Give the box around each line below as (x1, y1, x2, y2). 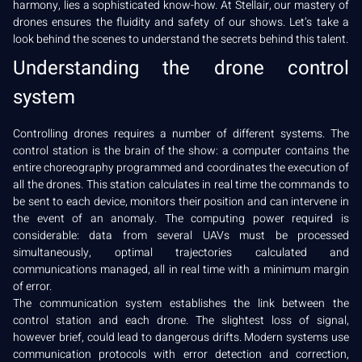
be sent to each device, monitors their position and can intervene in (13, 192, 349, 210)
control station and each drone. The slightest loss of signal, (13, 311, 349, 329)
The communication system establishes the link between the (13, 294, 349, 312)
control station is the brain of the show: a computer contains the (13, 141, 349, 159)
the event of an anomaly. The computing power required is (13, 209, 349, 227)
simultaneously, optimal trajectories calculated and (13, 243, 349, 261)
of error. (13, 277, 52, 295)
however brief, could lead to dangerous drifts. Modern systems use (13, 328, 349, 346)
